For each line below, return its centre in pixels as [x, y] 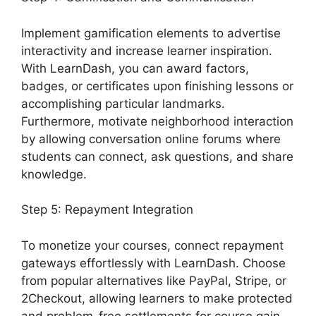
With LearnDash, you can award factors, [135, 68]
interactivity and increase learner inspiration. [147, 50]
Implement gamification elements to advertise [151, 33]
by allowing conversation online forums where [151, 139]
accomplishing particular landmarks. [123, 103]
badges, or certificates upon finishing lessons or [157, 86]
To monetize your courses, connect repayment [152, 245]
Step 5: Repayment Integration [107, 210]
